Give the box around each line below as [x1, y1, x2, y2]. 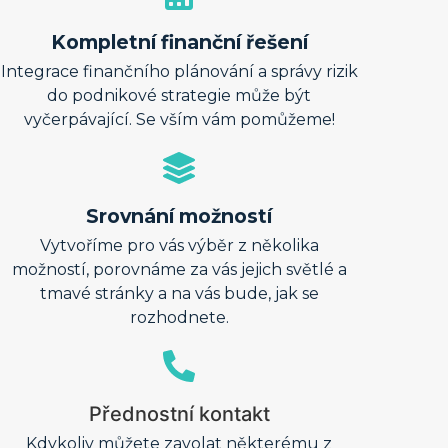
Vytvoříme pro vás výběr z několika [39, 236, 319, 256]
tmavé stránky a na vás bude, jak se [39, 284, 319, 304]
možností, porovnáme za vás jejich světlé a [11, 260, 347, 280]
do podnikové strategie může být [47, 86, 312, 106]
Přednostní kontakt [88, 402, 270, 427]
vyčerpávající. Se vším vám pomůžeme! [23, 110, 335, 130]
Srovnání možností [86, 204, 273, 229]
